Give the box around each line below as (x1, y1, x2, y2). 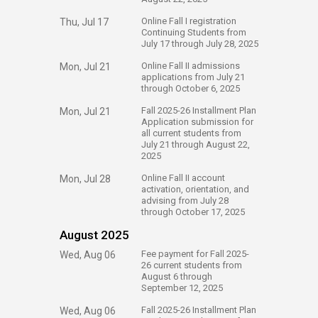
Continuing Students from (141, 27, 246, 38)
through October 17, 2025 (141, 207, 245, 217)
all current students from (141, 128, 241, 138)
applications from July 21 (141, 72, 245, 82)
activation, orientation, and (141, 184, 249, 194)
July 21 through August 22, (141, 139, 250, 150)
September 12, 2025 (141, 283, 223, 293)
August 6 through (141, 271, 212, 282)
